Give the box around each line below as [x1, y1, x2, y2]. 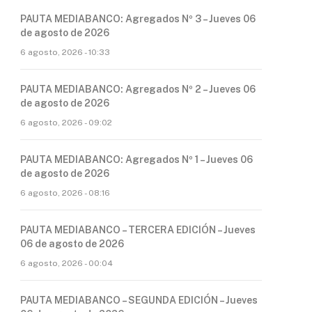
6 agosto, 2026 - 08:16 [20, 188, 110, 198]
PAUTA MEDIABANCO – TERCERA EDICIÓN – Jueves [20, 224, 256, 235]
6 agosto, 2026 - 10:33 [20, 47, 110, 57]
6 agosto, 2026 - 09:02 [20, 118, 112, 127]
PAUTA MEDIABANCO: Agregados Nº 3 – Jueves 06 [20, 13, 256, 24]
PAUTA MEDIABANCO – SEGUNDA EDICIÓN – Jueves [20, 295, 258, 306]
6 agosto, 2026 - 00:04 [20, 258, 113, 268]
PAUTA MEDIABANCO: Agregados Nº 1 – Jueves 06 [20, 154, 253, 165]
